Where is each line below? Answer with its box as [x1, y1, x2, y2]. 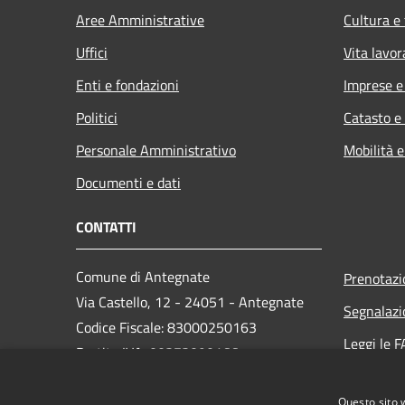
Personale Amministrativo [76, 138, 236, 161]
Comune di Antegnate [76, 265, 210, 287]
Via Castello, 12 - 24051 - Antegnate [76, 290, 304, 313]
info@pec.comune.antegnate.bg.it [107, 381, 322, 403]
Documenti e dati [76, 171, 181, 193]
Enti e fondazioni [76, 73, 179, 96]
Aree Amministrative [76, 8, 204, 31]
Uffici [76, 41, 108, 63]
